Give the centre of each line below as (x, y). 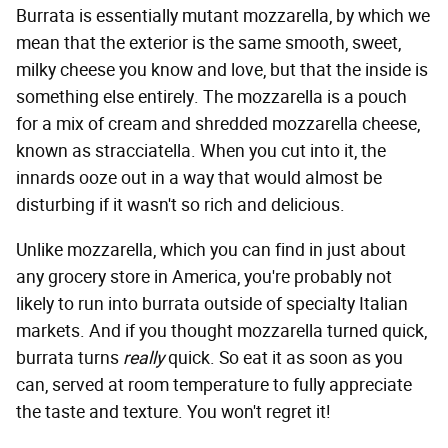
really (145, 358)
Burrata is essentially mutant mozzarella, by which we (223, 16)
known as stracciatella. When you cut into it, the (201, 151)
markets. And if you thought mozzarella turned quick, (221, 331)
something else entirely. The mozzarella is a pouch (211, 97)
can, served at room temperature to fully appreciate (214, 385)
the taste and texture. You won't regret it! (173, 412)
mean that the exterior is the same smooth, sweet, (208, 43)
